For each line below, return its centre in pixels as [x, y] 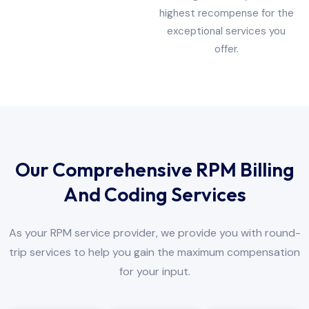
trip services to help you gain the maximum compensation [154, 252]
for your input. [154, 272]
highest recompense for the [226, 13]
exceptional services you [227, 31]
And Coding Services [154, 195]
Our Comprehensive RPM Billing [154, 170]
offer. [226, 49]
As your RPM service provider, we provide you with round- [154, 233]
